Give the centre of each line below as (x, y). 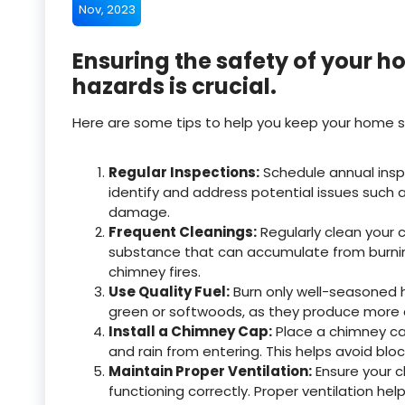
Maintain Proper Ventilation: (210, 371)
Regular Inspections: (184, 172)
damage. (139, 212)
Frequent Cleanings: (183, 232)
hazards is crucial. (174, 86)
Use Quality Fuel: (169, 292)
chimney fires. (155, 272)
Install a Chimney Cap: (190, 331)
